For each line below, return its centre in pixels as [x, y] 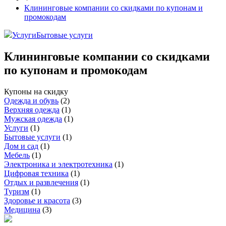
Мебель [17, 155]
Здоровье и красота [37, 201]
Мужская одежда [33, 119]
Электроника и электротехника [58, 164]
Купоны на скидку [36, 92]
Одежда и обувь [31, 101]
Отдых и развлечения [41, 183]
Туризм [17, 192]
